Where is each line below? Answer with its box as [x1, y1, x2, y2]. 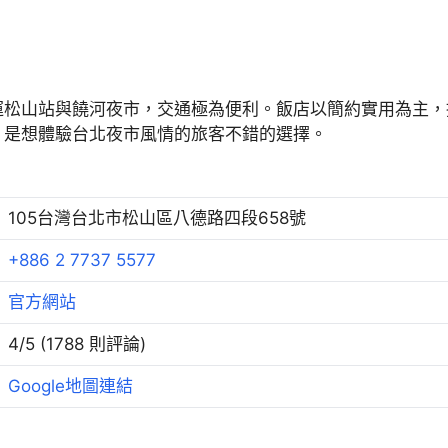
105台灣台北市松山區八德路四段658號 [8, 208, 306, 228]
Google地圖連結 [8, 376, 133, 396]
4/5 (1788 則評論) [8, 334, 146, 354]
